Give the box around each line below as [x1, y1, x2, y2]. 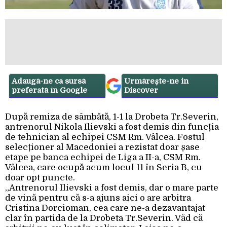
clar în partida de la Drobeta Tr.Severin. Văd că [5, 213, 203, 223]
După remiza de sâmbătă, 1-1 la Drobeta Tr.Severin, [5, 112, 218, 122]
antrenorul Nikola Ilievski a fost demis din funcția [5, 122, 219, 132]
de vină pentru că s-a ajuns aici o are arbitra [5, 193, 191, 203]
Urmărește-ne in [124, 77, 188, 86]
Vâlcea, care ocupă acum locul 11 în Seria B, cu [5, 163, 202, 173]
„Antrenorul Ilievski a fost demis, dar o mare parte [5, 183, 218, 193]
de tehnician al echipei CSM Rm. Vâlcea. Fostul [5, 132, 205, 142]
